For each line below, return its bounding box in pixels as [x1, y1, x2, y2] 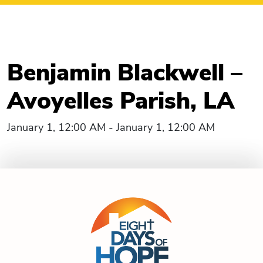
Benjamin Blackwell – [7, 57, 242, 89]
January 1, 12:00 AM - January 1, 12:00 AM [7, 120, 215, 134]
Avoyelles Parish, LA [7, 85, 234, 117]
